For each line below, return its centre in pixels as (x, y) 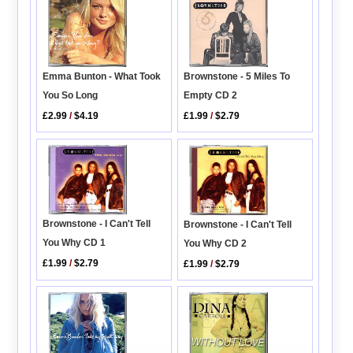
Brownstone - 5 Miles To (237, 77)
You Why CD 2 (216, 243)
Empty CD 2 (211, 96)
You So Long (71, 96)
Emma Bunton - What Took (102, 77)
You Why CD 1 (74, 243)
